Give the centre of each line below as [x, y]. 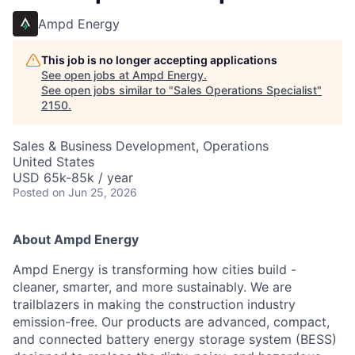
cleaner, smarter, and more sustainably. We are [152, 287]
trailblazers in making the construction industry [154, 304]
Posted [31, 192]
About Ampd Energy [76, 239]
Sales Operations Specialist [245, 90]
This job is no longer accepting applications [159, 60]
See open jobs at [87, 75]
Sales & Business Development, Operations [141, 146]
